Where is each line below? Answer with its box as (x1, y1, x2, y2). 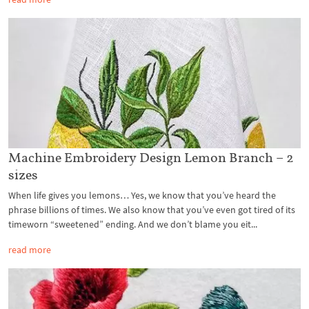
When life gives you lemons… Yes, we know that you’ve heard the (8, 188, 276, 201)
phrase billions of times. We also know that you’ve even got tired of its (8, 203, 295, 216)
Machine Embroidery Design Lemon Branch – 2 (8, 148, 294, 166)
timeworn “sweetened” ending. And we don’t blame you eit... (8, 217, 257, 230)
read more (8, 243, 51, 256)
